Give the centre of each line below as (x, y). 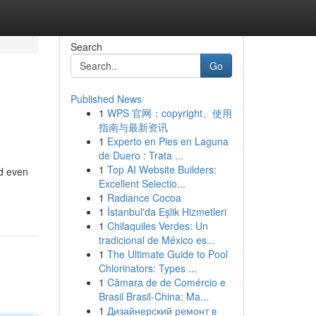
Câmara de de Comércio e (166, 282)
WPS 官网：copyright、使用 (169, 113)
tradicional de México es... (157, 240)
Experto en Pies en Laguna (168, 141)
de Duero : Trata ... (141, 155)
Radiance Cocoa (144, 197)
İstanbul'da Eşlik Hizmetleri (166, 212)
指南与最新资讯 (133, 127)
